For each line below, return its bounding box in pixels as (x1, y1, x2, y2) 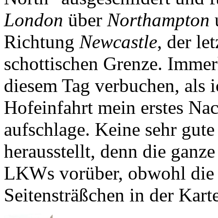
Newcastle (79, 31, 157, 53)
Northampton (107, 9, 210, 31)
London (4, 9, 63, 31)
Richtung (4, 31, 79, 53)
